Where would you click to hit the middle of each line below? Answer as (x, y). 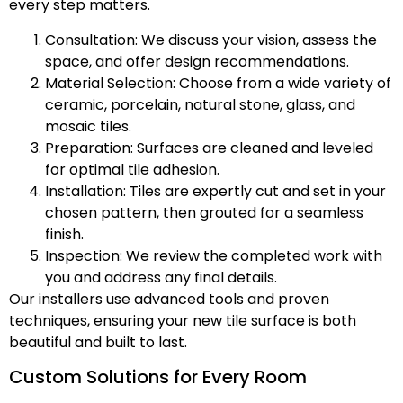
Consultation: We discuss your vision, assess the (211, 40)
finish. (64, 234)
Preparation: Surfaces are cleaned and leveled (209, 148)
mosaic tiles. (88, 126)
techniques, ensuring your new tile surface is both (183, 320)
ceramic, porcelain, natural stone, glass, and (200, 104)
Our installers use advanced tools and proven (169, 299)
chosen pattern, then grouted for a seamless (204, 212)
